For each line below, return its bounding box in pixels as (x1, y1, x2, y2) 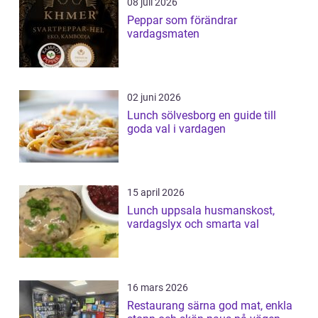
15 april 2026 (127, 187, 185, 199)
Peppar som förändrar (127, 13, 237, 28)
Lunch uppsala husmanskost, (127, 204, 204, 218)
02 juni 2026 (127, 92, 181, 104)
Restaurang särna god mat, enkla (127, 299, 219, 313)
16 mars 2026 (127, 282, 188, 294)
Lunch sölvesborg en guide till (127, 109, 219, 123)
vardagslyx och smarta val (127, 217, 259, 231)
